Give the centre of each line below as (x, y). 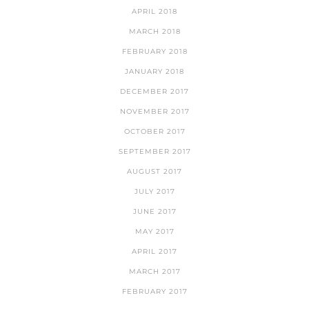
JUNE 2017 (154, 212)
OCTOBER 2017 (154, 132)
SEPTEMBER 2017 (154, 152)
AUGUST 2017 (154, 172)
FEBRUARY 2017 (154, 292)
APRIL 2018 (154, 12)
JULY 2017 (154, 192)
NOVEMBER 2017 (154, 112)
